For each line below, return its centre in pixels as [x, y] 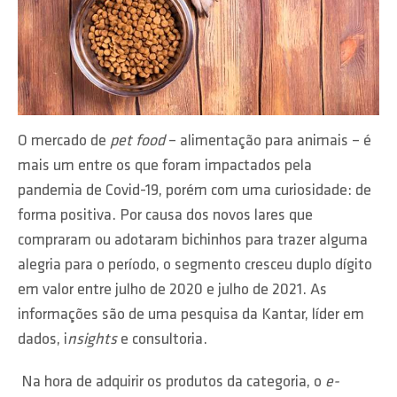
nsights [92, 340]
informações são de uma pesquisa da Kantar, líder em [191, 315]
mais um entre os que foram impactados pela [165, 166]
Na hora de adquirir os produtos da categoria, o [171, 382]
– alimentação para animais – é [268, 141]
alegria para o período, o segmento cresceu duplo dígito [195, 265]
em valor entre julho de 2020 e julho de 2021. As [172, 290]
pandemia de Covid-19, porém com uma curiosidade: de [195, 191]
